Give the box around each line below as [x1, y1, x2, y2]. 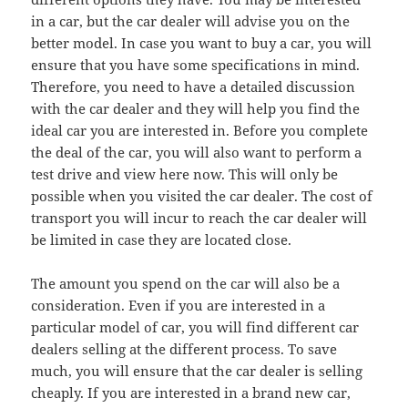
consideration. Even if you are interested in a [31, 296, 326, 315]
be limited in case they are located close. [31, 230, 292, 250]
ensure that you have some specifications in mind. [31, 56, 361, 75]
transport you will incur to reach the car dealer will [31, 209, 368, 228]
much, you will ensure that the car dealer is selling [31, 362, 363, 381]
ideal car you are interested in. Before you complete [31, 121, 369, 140]
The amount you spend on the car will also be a [31, 274, 341, 293]
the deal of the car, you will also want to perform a [31, 143, 362, 162]
